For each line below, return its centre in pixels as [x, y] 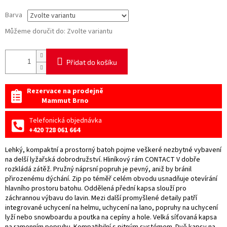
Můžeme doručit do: [35, 32]
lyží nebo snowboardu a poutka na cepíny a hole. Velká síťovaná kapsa [111, 218]
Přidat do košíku [92, 62]
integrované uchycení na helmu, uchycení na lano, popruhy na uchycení [111, 208]
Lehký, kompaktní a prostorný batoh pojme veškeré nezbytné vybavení [113, 150]
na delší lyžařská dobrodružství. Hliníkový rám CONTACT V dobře [103, 160]
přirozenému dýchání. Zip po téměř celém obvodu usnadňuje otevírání [111, 179]
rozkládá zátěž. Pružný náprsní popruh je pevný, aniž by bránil [98, 169]
